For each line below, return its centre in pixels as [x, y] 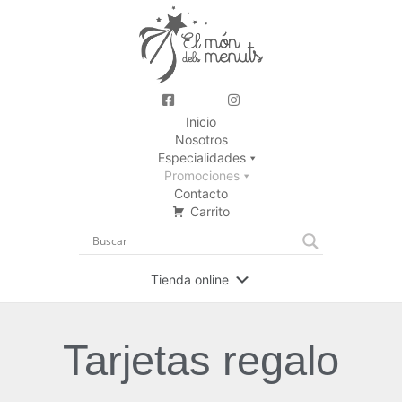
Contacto [201, 193]
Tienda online [190, 279]
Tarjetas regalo [201, 360]
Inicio [201, 121]
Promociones [201, 175]
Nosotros [201, 139]
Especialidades [201, 157]
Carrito [210, 211]
